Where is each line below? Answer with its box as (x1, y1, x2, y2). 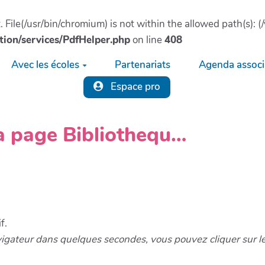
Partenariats (115, 58, 171, 72)
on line (130, 33, 164, 47)
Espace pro (108, 80, 160, 94)
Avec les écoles (11, 58, 79, 72)
